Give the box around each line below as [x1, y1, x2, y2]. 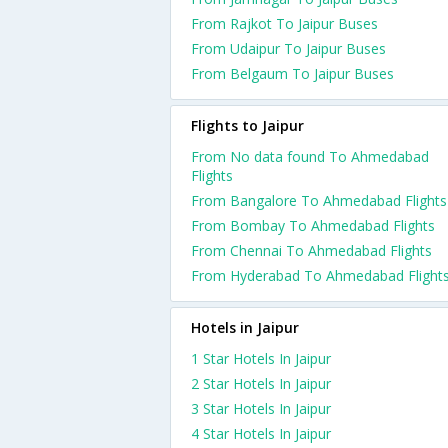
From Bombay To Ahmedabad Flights [191, 216, 435, 235]
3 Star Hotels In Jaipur [191, 399, 331, 418]
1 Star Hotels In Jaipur [191, 349, 331, 368]
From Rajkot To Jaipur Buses [191, 14, 378, 33]
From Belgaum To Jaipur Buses [191, 64, 394, 83]
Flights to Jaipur [191, 116, 304, 135]
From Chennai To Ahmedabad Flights [191, 241, 432, 260]
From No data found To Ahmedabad [191, 147, 429, 166]
